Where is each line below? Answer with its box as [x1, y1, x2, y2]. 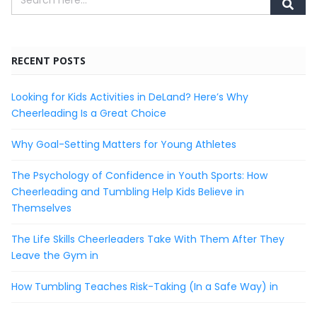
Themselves [11, 200, 71, 215]
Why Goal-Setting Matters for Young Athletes [11, 137, 236, 151]
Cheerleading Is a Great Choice [11, 105, 166, 120]
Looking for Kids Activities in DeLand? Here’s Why [11, 89, 248, 104]
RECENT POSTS [11, 53, 86, 67]
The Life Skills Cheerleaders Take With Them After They [11, 231, 284, 246]
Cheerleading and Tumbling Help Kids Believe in [11, 184, 244, 199]
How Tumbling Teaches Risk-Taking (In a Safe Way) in [11, 279, 278, 294]
